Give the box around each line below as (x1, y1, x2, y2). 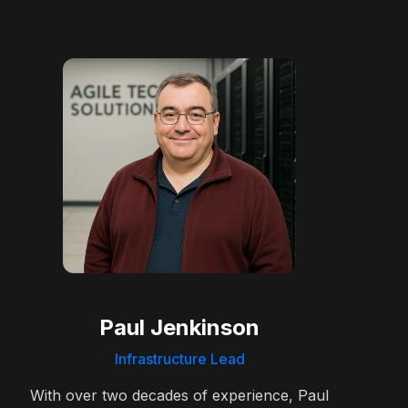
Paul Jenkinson (99, 313, 260, 341)
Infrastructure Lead (114, 349, 245, 368)
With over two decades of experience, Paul (30, 385, 330, 404)
